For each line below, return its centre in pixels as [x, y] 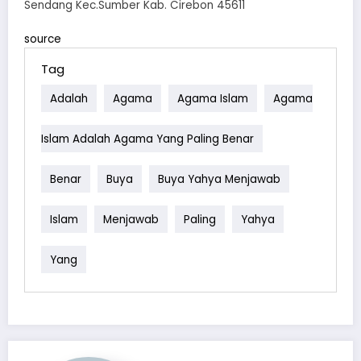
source [43, 39]
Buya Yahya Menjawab [219, 179]
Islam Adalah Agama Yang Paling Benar [147, 139]
